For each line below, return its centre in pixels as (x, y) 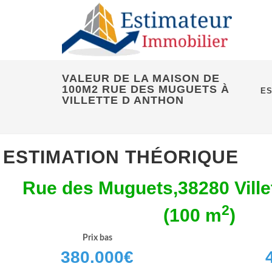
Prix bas (97, 238)
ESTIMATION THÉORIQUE (121, 157)
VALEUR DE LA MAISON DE (141, 78)
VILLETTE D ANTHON (123, 100)
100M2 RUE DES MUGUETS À (146, 89)
